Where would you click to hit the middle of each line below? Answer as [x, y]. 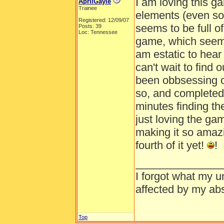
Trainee [88, 8]
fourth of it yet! [171, 145]
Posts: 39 [90, 26]
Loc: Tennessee [98, 32]
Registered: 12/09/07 [104, 20]
